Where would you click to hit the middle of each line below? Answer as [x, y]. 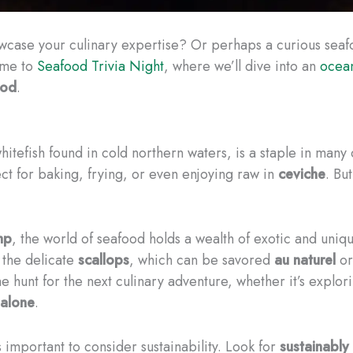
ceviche [302, 174]
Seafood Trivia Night [100, 66]
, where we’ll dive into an [242, 66]
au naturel [305, 260]
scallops [104, 260]
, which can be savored [202, 260]
